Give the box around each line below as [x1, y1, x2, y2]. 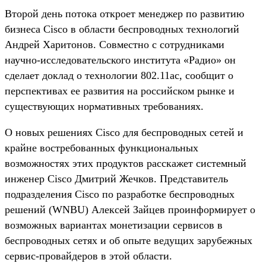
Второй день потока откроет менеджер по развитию [5, 7, 244, 20]
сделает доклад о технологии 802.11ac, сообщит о [5, 69, 233, 81]
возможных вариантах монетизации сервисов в [5, 218, 223, 231]
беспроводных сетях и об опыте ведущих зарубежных [5, 234, 252, 246]
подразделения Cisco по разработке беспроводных [5, 188, 235, 200]
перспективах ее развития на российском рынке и [5, 84, 235, 97]
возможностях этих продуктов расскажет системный [5, 157, 246, 169]
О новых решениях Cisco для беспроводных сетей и [5, 126, 243, 138]
